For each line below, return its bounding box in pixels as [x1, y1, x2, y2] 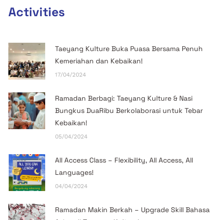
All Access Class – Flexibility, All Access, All [55, 155, 193, 165]
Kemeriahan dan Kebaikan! [55, 56, 143, 65]
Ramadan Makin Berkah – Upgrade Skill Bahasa [55, 205, 210, 214]
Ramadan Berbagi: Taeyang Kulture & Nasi [55, 93, 193, 103]
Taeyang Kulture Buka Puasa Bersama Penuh [55, 44, 203, 53]
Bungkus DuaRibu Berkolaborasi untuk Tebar [55, 106, 203, 115]
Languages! [55, 167, 94, 177]
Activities [8, 3, 65, 20]
